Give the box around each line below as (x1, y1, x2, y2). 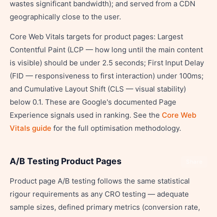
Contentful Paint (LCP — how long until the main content (10, 45, 203, 54)
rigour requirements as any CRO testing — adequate (10, 189, 189, 199)
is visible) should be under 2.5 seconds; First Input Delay (10, 58, 204, 67)
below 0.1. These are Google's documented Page (10, 97, 176, 107)
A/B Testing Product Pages (10, 156, 122, 166)
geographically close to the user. (10, 12, 121, 21)
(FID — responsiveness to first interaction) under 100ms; (10, 71, 203, 80)
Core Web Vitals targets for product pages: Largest (10, 32, 183, 41)
